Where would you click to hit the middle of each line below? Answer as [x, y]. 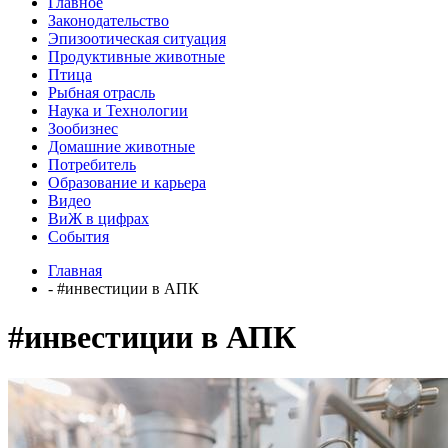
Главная [75, 270]
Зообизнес [83, 128]
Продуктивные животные [136, 56]
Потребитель [92, 164]
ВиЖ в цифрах [98, 218]
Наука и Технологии [118, 110]
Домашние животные [121, 146]
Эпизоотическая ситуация [137, 38]
